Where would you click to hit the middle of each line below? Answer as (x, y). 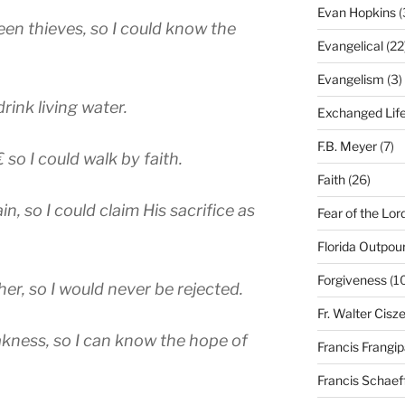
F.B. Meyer (347, 146)
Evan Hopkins (356, 13)
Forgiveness (352, 280)
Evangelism (350, 80)
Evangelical (350, 46)
